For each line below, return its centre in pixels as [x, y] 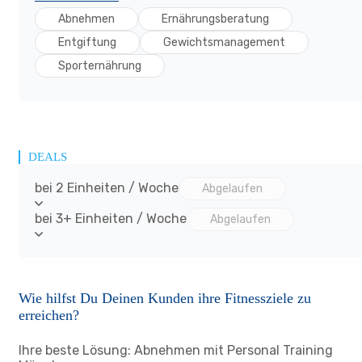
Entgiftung [87, 42]
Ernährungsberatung [215, 19]
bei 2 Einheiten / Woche [107, 188]
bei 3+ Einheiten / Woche [111, 219]
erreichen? [49, 315]
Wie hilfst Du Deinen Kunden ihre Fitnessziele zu [165, 298]
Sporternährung [100, 66]
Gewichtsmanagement [224, 42]
